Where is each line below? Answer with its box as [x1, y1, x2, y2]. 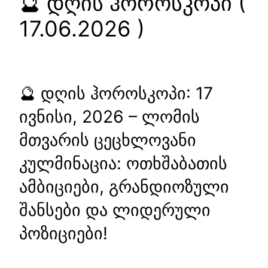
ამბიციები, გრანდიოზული [19, 176, 229, 197]
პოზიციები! [19, 223, 108, 243]
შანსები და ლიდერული [19, 199, 211, 220]
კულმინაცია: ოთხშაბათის [19, 153, 227, 173]
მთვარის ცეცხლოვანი [19, 129, 196, 150]
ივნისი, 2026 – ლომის [19, 106, 200, 127]
